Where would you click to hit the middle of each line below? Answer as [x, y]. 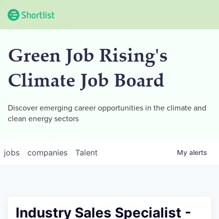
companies [47, 153]
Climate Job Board [86, 82]
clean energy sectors [43, 119]
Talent [87, 153]
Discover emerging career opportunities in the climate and [107, 108]
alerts [198, 152]
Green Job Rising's [88, 57]
